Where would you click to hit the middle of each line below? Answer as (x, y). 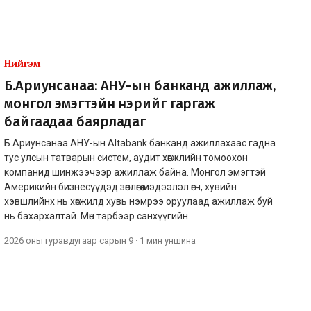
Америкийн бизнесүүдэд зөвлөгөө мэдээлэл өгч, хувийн (120, 186)
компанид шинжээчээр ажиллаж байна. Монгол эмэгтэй (135, 172)
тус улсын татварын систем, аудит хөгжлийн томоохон (126, 157)
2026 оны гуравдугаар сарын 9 (69, 240)
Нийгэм (23, 62)
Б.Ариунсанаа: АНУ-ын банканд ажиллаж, (140, 85)
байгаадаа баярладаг (75, 121)
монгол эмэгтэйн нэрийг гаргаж (110, 103)
